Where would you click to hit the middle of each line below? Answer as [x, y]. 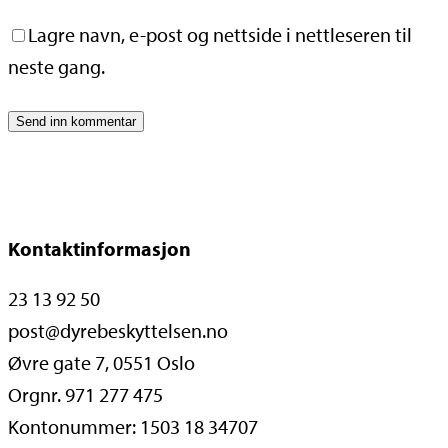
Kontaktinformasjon [99, 248]
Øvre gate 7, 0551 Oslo [101, 362]
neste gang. [56, 66]
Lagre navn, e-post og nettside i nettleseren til [220, 34]
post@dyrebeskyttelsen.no [118, 330]
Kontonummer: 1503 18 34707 [133, 426]
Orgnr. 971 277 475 [85, 394]
